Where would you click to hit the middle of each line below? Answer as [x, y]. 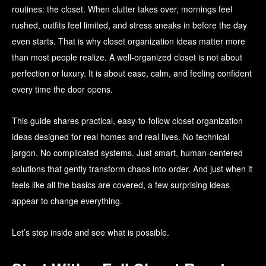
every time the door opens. [62, 89]
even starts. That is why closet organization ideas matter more [129, 41]
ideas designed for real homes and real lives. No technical [121, 137]
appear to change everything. [67, 201]
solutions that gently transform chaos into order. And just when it [132, 169]
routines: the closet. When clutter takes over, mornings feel [122, 9]
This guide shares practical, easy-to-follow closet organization [127, 121]
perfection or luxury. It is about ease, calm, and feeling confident [132, 73]
